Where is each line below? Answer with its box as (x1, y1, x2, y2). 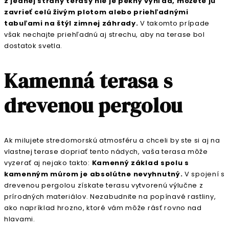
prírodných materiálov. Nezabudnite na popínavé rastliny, (4, 191, 216, 201)
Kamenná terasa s (4, 67, 173, 95)
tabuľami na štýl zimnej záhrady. (4, 18, 141, 29)
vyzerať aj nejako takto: (4, 157, 92, 168)
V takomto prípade (140, 18, 210, 29)
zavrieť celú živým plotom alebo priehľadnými (4, 7, 189, 17)
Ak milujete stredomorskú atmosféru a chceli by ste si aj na (4, 135, 220, 145)
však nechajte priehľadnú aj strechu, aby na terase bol (4, 30, 205, 40)
